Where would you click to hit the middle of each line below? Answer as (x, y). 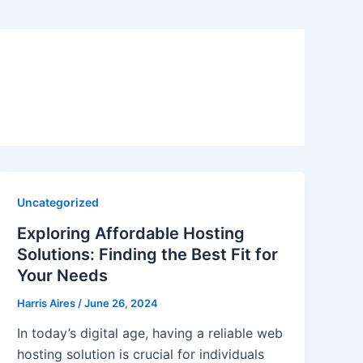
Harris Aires (48, 303)
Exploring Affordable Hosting (131, 233)
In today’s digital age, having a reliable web (150, 333)
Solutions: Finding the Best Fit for (148, 254)
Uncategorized (58, 202)
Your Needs (63, 275)
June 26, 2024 (122, 303)
